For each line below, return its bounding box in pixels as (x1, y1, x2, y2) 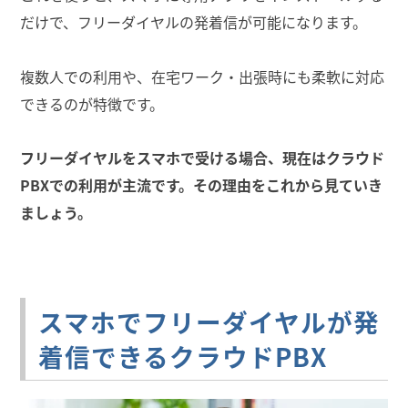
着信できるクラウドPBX (37, 338, 327, 375)
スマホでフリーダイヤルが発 (37, 303, 380, 341)
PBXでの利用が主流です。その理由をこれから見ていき (20, 174, 382, 197)
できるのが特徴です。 (20, 93, 165, 116)
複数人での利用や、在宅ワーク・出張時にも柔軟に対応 (20, 66, 384, 88)
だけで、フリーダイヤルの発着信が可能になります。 (20, 11, 368, 34)
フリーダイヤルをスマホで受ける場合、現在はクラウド (20, 147, 384, 169)
